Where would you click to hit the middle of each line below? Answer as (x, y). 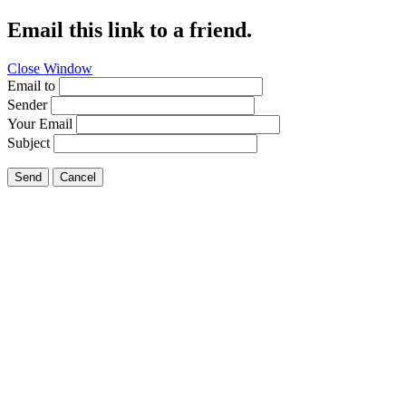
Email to (31, 85)
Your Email (40, 123)
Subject (29, 142)
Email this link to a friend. (130, 29)
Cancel (78, 177)
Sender (27, 104)
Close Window (50, 68)
